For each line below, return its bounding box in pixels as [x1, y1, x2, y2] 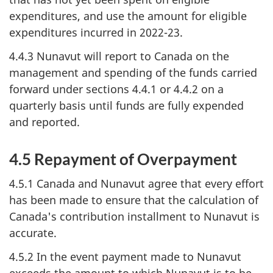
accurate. [9, 225, 57, 240]
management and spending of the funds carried [9, 65, 257, 80]
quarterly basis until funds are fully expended [9, 97, 244, 113]
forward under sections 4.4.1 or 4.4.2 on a [9, 81, 224, 96]
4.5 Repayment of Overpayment [9, 149, 237, 169]
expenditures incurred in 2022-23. [9, 25, 183, 40]
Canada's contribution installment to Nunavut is [9, 209, 260, 224]
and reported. [9, 114, 80, 129]
